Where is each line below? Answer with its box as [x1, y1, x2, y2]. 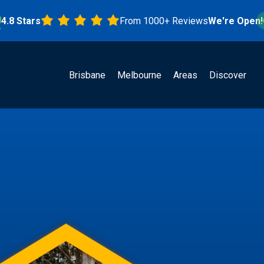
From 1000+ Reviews [94, 15, 183, 27]
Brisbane [69, 69, 105, 81]
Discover [209, 69, 246, 81]
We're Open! [182, 15, 237, 27]
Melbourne [117, 69, 161, 81]
